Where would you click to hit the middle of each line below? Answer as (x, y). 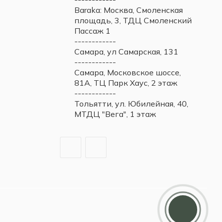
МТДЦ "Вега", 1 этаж (115, 114)
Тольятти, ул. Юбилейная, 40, (131, 104)
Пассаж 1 (92, 31)
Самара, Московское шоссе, (127, 72)
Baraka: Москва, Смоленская (128, 10)
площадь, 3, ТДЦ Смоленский (133, 20)
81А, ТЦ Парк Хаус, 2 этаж (126, 83)
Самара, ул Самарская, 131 (126, 52)
